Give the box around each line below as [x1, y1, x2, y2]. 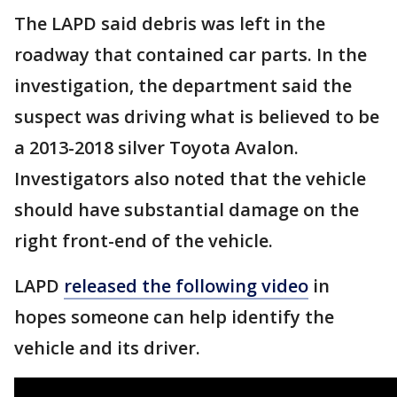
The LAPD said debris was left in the [14, 12, 325, 35]
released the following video [64, 274, 308, 298]
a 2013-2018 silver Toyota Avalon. [14, 136, 299, 160]
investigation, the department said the [14, 74, 352, 97]
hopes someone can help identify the [14, 305, 334, 329]
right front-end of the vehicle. [14, 229, 273, 253]
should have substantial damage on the [14, 198, 359, 222]
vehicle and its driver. [14, 336, 205, 360]
